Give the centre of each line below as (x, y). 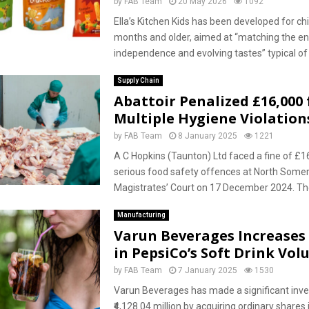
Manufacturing (141, 215)
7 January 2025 (207, 270)
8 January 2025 (207, 136)
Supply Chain (138, 80)
